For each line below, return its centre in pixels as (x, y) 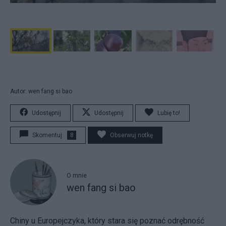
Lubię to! (169, 113)
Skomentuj (47, 135)
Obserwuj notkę (131, 135)
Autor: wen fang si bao (41, 91)
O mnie (77, 176)
